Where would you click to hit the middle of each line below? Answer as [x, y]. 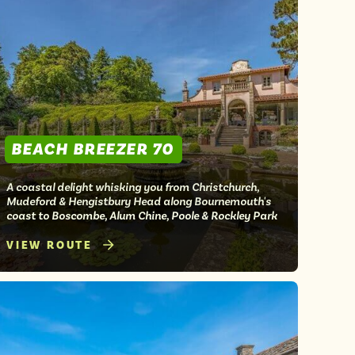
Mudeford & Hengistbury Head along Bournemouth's [139, 201]
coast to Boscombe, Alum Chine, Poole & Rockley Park [142, 215]
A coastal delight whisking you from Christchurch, [133, 187]
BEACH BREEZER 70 [93, 149]
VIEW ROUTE [50, 245]
